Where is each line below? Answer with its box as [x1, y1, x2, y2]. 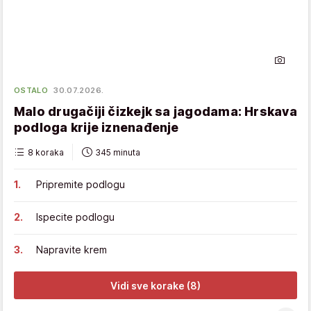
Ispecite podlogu [36, 211, 115, 224]
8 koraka [28, 146, 64, 158]
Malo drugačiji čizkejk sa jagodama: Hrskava [14, 104, 297, 119]
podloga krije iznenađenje [14, 120, 179, 135]
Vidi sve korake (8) [110, 279, 201, 292]
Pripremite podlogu [36, 178, 125, 191]
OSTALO [14, 85, 49, 96]
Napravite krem [36, 244, 107, 256]
